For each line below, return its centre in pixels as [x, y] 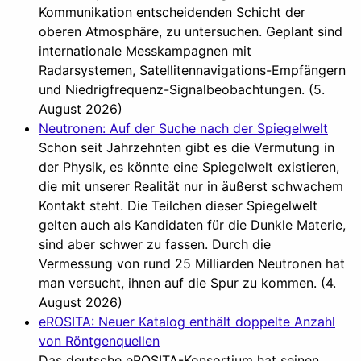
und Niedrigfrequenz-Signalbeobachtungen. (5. [182, 89]
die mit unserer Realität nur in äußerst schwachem [191, 186]
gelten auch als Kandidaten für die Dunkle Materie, [192, 224]
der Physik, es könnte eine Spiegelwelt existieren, [189, 166]
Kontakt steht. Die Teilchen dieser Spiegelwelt [178, 205]
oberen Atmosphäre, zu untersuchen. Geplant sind [191, 31]
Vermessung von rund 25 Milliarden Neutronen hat [192, 263]
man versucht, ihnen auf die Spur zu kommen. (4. [187, 282]
